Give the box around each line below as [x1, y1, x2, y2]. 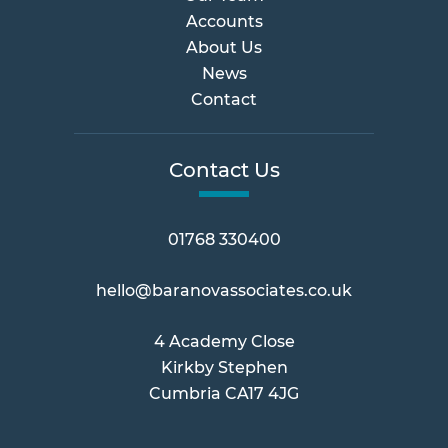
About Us [186, 38, 262, 57]
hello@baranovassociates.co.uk [96, 281, 352, 300]
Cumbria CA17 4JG [149, 384, 299, 403]
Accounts [185, 12, 263, 31]
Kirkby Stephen [160, 358, 288, 377]
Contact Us [168, 158, 280, 182]
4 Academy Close [153, 332, 295, 351]
